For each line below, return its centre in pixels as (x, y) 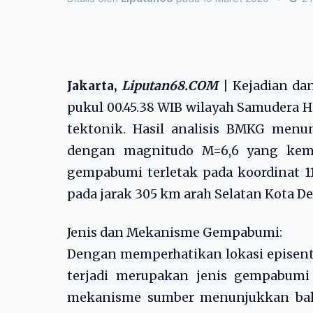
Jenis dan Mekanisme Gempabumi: (175, 233)
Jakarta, (95, 86)
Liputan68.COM (170, 86)
